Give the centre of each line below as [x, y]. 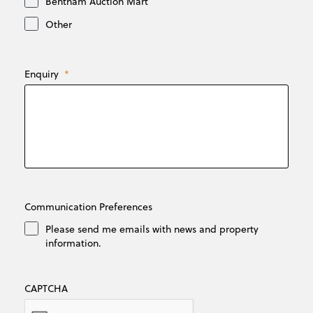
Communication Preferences [88, 207]
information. [73, 243]
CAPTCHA [46, 289]
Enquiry [42, 74]
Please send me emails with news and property [152, 229]
